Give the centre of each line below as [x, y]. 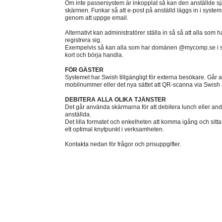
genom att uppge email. [97, 18]
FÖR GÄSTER [84, 70]
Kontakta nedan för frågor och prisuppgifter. [123, 144]
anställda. [78, 114]
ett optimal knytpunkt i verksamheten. [114, 129]
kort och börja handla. [94, 55]
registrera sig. [83, 40]
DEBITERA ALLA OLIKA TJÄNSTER [115, 100]
